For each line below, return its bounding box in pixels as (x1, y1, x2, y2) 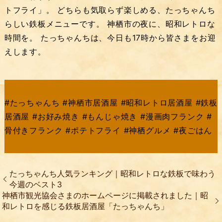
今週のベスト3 (9, 179, 62, 189)
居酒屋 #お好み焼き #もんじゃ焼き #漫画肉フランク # (4, 111, 213, 121)
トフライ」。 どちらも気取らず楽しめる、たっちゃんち (4, 4, 216, 15)
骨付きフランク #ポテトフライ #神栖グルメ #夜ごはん (4, 125, 213, 135)
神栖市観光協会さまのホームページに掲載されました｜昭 (2, 190, 209, 200)
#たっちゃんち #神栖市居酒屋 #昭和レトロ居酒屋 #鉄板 (4, 97, 218, 108)
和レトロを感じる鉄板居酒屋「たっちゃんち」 (2, 201, 169, 211)
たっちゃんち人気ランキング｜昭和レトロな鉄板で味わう (9, 168, 216, 178)
